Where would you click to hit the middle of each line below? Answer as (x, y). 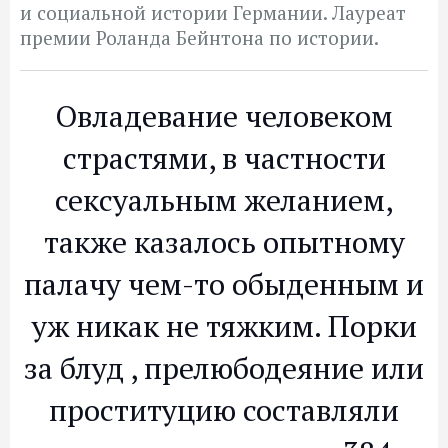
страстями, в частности (224, 158)
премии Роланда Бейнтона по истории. (199, 37)
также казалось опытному (224, 242)
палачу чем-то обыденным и (224, 284)
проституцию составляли (224, 410)
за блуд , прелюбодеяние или (224, 368)
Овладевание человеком (224, 116)
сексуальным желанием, (224, 200)
